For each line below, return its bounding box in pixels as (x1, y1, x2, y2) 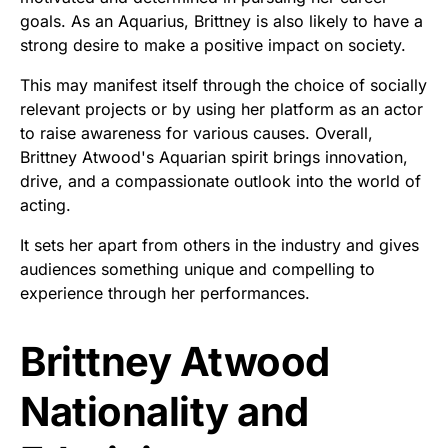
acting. (20, 195, 71, 215)
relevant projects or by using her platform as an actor (20, 99, 423, 119)
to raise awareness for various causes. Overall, (20, 123, 373, 143)
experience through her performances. (20, 283, 310, 303)
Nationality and (20, 387, 309, 436)
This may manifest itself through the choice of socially (20, 75, 427, 95)
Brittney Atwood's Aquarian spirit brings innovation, (20, 147, 408, 167)
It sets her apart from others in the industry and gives (20, 235, 419, 255)
